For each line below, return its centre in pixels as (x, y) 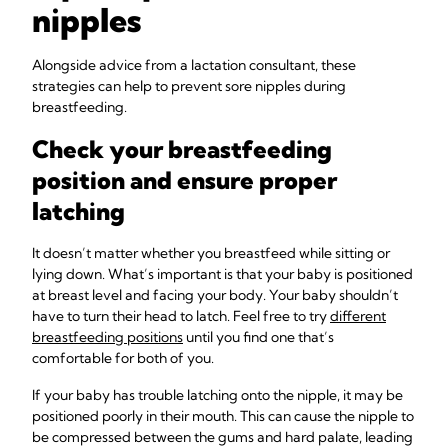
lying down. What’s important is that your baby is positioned (222, 274)
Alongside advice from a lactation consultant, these (194, 65)
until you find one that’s (258, 337)
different (358, 316)
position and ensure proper (184, 180)
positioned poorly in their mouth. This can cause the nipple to (223, 416)
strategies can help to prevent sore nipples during (189, 86)
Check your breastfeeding (182, 149)
